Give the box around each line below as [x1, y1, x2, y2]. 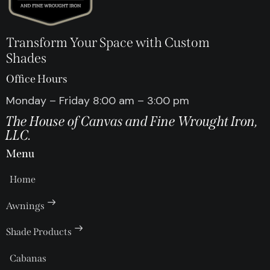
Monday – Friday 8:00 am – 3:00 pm [6, 93, 189, 108]
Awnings [6, 200, 45, 212]
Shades [6, 50, 46, 67]
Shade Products [6, 225, 72, 237]
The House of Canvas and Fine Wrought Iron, [6, 113, 259, 130]
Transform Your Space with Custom [6, 34, 210, 51]
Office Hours [6, 72, 67, 86]
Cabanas [10, 252, 47, 264]
